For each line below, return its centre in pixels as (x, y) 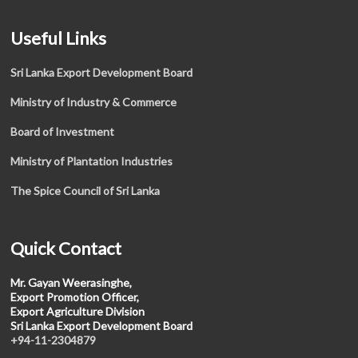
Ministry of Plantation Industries (92, 161)
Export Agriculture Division (78, 311)
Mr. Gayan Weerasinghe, (72, 282)
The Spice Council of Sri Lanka (86, 191)
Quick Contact (66, 248)
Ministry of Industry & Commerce (94, 102)
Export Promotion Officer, (75, 297)
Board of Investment (63, 131)
